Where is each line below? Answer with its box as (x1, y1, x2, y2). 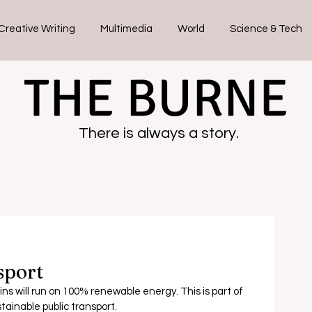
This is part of (178, 286, 245, 297)
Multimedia (100, 24, 153, 34)
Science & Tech (230, 24, 302, 34)
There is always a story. (79, 125, 239, 141)
